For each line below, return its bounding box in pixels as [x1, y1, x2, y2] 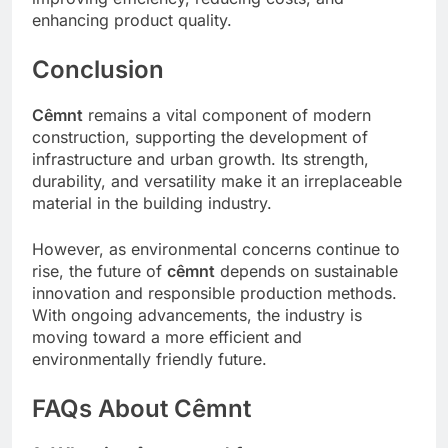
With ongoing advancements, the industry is [32, 305, 362, 326]
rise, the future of [32, 261, 167, 282]
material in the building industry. [32, 193, 272, 214]
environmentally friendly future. [32, 349, 267, 370]
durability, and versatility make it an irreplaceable [32, 171, 402, 192]
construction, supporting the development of [32, 127, 368, 148]
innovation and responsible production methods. [32, 283, 397, 304]
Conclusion [32, 55, 164, 85]
